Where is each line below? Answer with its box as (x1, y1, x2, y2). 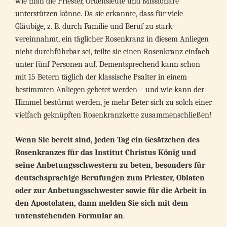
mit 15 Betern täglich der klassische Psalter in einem (15, 72, 187, 82)
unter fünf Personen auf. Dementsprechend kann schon (15, 60, 200, 69)
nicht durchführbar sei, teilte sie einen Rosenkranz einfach (15, 47, 210, 56)
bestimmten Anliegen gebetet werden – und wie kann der (15, 85, 204, 94)
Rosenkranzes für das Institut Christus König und (15, 148, 196, 157)
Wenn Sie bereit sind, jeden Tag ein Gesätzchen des (15, 135, 200, 144)
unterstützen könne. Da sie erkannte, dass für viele (15, 9, 183, 18)
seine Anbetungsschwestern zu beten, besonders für (15, 161, 205, 170)
